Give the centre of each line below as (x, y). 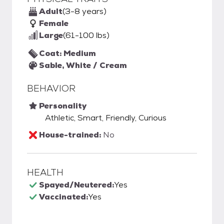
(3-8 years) (84, 11)
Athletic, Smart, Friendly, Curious (106, 118)
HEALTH (45, 172)
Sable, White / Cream (83, 65)
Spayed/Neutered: (76, 185)
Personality (63, 106)
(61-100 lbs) (86, 35)
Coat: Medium (67, 53)
